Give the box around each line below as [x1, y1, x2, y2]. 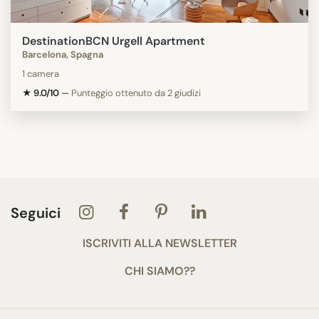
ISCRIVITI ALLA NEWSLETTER [82, 235, 237, 251]
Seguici [11, 203, 64, 222]
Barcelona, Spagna [22, 48, 103, 61]
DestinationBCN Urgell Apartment [22, 33, 205, 48]
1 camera [22, 67, 59, 80]
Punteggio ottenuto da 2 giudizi [71, 86, 201, 99]
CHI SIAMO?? [124, 263, 195, 278]
